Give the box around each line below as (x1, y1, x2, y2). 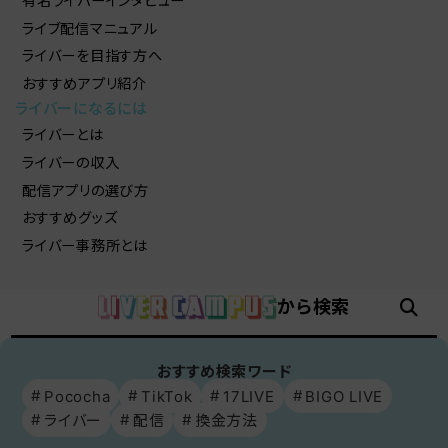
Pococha (44, 386, 111, 406)
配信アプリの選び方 (22, 181, 149, 199)
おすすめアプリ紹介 (22, 74, 147, 92)
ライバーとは (22, 126, 104, 144)
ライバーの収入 (22, 153, 120, 171)
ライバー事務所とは (22, 236, 148, 254)
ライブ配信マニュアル (22, 19, 158, 37)
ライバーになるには (15, 99, 148, 119)
